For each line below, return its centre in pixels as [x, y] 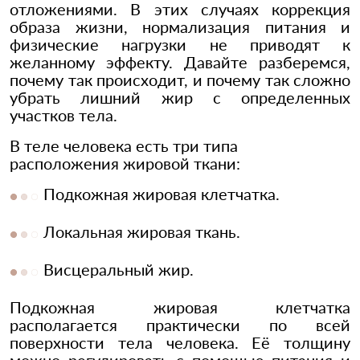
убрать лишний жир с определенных [180, 98]
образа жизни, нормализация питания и [180, 27]
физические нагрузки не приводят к [180, 45]
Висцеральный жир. [119, 270]
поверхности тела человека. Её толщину [180, 343]
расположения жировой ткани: [125, 164]
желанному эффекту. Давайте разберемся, [180, 62]
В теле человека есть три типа [124, 146]
